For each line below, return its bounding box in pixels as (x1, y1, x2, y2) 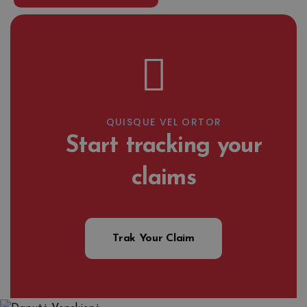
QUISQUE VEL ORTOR (106, 115, 222, 130)
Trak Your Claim (112, 233, 195, 245)
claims (132, 167, 196, 191)
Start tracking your (65, 134, 262, 159)
